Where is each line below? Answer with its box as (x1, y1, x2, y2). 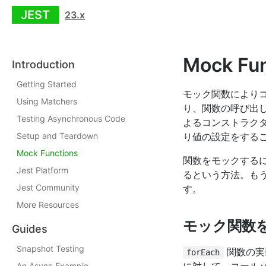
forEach (186, 248, 220, 257)
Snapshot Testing (17, 243, 84, 254)
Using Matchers (17, 96, 77, 106)
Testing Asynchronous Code (17, 113, 125, 123)
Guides (12, 223, 47, 235)
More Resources (17, 199, 79, 210)
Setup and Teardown (17, 131, 98, 141)
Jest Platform (17, 165, 68, 175)
